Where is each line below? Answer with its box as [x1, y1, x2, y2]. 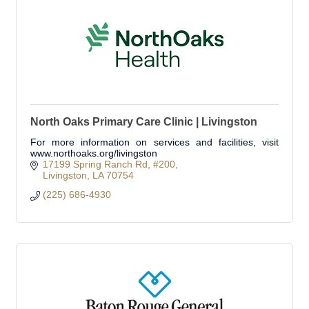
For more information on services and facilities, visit [30, 137, 279, 148]
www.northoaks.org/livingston [30, 148, 157, 159]
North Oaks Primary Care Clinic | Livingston [30, 116, 257, 128]
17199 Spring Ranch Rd [42, 159, 148, 170]
